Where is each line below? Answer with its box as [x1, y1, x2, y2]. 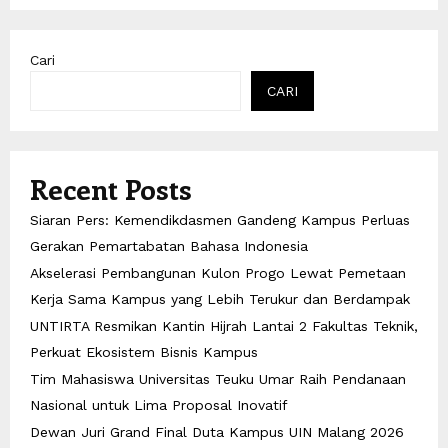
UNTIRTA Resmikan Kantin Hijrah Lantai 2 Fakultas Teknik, [30, 318, 418, 335]
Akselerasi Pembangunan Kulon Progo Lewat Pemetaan [30, 265, 406, 282]
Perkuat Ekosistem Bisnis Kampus [30, 344, 258, 361]
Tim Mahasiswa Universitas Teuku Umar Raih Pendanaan [30, 371, 406, 388]
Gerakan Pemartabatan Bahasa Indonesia [30, 238, 308, 255]
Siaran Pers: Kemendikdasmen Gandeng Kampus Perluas [30, 212, 410, 229]
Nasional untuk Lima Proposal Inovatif [30, 397, 288, 414]
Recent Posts [30, 170, 192, 208]
